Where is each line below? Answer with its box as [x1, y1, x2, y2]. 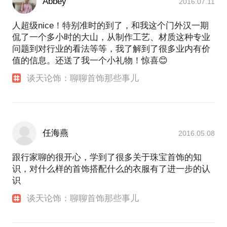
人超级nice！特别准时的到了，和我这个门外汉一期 [12, 20, 209, 30]
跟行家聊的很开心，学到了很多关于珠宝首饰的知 [12, 152, 202, 162]
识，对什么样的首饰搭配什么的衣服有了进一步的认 [12, 164, 210, 174]
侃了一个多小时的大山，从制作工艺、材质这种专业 [12, 32, 210, 42]
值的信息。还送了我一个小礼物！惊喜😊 [12, 55, 168, 65]
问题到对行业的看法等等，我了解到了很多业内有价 [12, 44, 210, 54]
